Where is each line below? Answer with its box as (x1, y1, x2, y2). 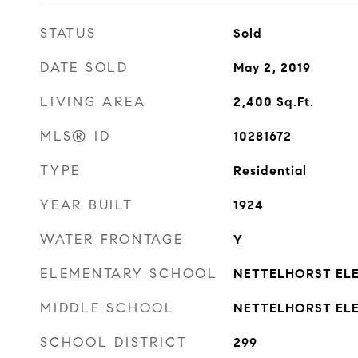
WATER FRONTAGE (40, 231, 184, 248)
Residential (233, 163, 307, 178)
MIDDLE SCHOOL (40, 300, 175, 316)
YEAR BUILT (40, 197, 133, 213)
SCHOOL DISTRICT (40, 334, 188, 351)
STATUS (40, 25, 97, 42)
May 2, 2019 (233, 60, 311, 75)
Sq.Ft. (276, 94, 314, 109)
